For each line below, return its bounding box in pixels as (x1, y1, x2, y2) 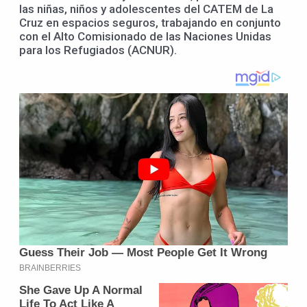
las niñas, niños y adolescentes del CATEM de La (19, 1, 273, 16)
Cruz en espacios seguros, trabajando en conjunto (19, 15, 281, 29)
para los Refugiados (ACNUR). (19, 42, 177, 57)
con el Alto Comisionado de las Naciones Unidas (19, 29, 271, 43)
